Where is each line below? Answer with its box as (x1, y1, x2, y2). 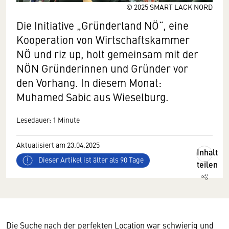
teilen (197, 158, 218, 170)
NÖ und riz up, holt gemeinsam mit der (16, 47, 198, 61)
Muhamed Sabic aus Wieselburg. (16, 89, 169, 104)
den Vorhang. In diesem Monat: (16, 75, 162, 90)
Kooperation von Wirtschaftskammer (16, 32, 190, 47)
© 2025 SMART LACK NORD (126, 2, 213, 12)
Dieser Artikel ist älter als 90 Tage (37, 154, 144, 165)
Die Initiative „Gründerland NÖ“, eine (16, 18, 189, 33)
